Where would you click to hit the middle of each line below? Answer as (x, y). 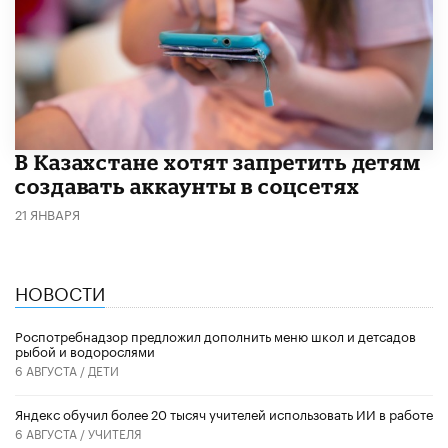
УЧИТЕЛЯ (115, 432)
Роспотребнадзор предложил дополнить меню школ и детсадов (215, 334)
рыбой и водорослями (85, 349)
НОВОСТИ (60, 290)
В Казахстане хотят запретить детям (218, 161)
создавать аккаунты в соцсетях (187, 185)
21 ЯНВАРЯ (47, 212)
